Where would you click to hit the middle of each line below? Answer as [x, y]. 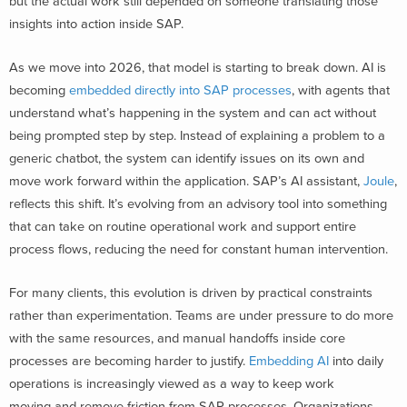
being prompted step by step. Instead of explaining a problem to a [197, 135]
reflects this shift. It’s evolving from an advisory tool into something [198, 203]
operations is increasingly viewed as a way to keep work [172, 383]
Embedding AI [289, 361]
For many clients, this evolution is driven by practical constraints [191, 293]
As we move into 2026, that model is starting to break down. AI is [198, 67]
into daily [356, 361]
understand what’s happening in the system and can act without [193, 113]
